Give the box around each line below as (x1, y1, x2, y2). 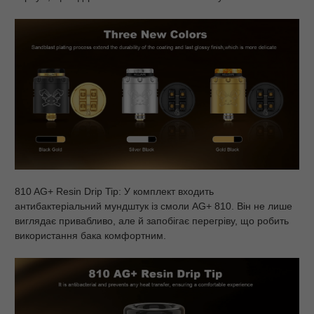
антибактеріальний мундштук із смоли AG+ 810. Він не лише (15, 200, 292, 212)
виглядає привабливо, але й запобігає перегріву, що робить (15, 214, 289, 226)
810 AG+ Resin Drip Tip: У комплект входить (15, 185, 214, 197)
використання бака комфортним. (15, 229, 166, 241)
